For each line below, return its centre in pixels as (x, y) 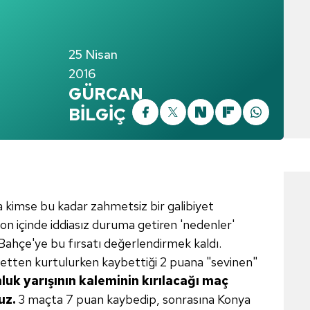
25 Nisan (93, 54)
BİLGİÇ (97, 115)
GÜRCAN (106, 94)
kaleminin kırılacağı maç (154, 281)
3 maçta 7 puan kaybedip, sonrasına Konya (134, 299)
